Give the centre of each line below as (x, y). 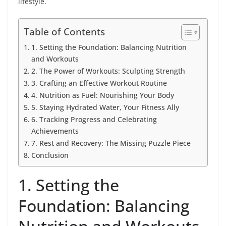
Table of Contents (64, 32)
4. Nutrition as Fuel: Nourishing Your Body (102, 95)
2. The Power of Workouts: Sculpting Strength (108, 71)
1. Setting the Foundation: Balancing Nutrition (109, 47)
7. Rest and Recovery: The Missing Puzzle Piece (111, 143)
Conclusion (50, 155)
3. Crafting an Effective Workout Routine (99, 83)
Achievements (55, 131)
